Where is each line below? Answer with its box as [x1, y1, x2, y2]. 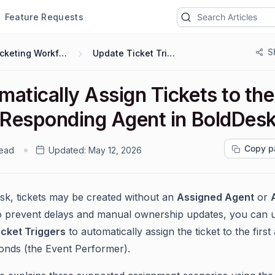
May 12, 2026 [88, 145, 142, 155]
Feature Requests [4, 11, 83, 22]
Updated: [48, 145, 86, 155]
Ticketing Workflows [59, 48, 67, 58]
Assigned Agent [177, 191, 254, 203]
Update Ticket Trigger [167, 48, 176, 58]
